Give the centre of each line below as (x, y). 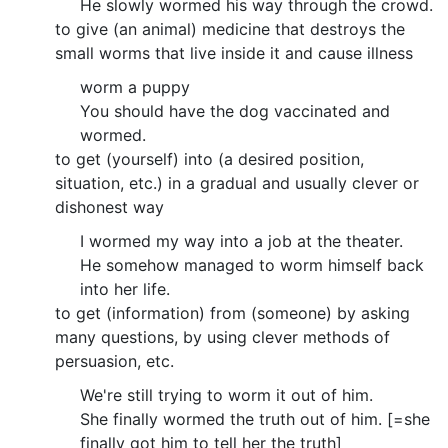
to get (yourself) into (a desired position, (209, 158)
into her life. (125, 288)
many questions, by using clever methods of (222, 336)
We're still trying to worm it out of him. (226, 394)
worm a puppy (135, 86)
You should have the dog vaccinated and (235, 110)
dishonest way (109, 206)
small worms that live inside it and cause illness (234, 52)
